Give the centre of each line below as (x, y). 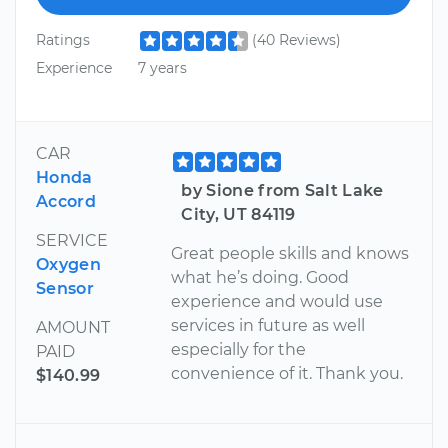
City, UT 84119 (238, 214)
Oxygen (68, 264)
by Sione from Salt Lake (282, 190)
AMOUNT (73, 327)
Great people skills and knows (290, 253)
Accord (66, 201)
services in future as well (268, 325)
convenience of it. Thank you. (287, 373)
